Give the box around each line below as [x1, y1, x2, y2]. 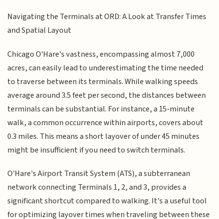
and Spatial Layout [7, 24, 72, 37]
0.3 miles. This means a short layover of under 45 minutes [7, 130, 200, 142]
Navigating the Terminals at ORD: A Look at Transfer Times [7, 11, 207, 23]
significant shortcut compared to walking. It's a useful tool [7, 195, 207, 207]
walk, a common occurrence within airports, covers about [7, 116, 204, 129]
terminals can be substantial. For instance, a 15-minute [7, 103, 195, 115]
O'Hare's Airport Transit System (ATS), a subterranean [7, 168, 191, 180]
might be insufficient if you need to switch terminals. [7, 144, 186, 156]
